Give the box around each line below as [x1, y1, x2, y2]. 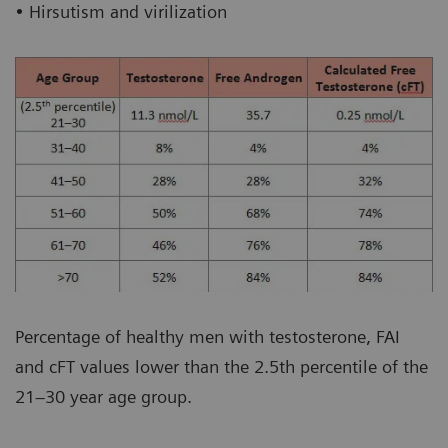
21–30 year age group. [15, 386, 192, 408]
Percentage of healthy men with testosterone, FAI [15, 326, 400, 348]
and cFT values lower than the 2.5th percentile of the [15, 356, 428, 378]
